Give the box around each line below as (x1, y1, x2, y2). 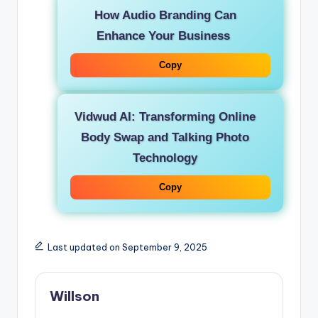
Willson (50, 287, 99, 305)
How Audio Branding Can (94, 8, 236, 22)
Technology (133, 151, 197, 165)
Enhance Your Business (97, 28, 234, 43)
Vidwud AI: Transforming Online (75, 110, 256, 124)
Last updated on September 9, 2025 (47, 242, 207, 253)
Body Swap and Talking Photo (81, 131, 249, 144)
